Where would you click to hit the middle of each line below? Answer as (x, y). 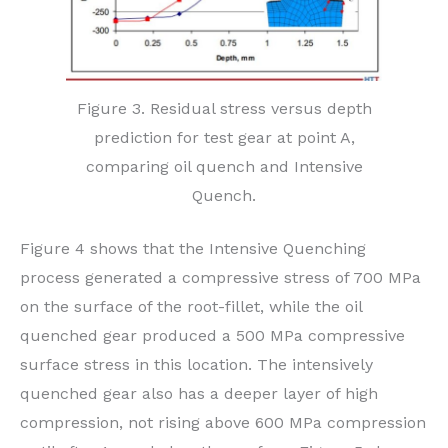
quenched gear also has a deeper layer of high (199, 394)
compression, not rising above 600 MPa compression (223, 423)
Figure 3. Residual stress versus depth (224, 109)
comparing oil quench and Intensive (224, 167)
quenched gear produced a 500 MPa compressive (212, 336)
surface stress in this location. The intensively (196, 365)
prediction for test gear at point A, (224, 138)
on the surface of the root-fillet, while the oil (191, 307)
